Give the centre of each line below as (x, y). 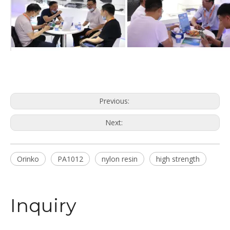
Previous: (115, 101)
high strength (178, 159)
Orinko (28, 159)
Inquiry (43, 205)
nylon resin (120, 159)
